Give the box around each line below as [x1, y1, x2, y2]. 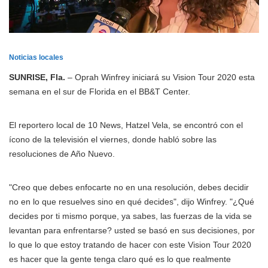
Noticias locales [9, 53, 63, 62]
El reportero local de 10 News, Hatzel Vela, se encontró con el [9, 120, 243, 130]
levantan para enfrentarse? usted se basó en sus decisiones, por [9, 226, 255, 236]
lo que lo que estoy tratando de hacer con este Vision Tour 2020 [9, 240, 251, 250]
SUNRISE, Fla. [9, 72, 65, 83]
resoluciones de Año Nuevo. [9, 149, 115, 159]
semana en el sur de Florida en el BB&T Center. [9, 87, 190, 97]
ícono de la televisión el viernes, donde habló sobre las [9, 135, 217, 145]
